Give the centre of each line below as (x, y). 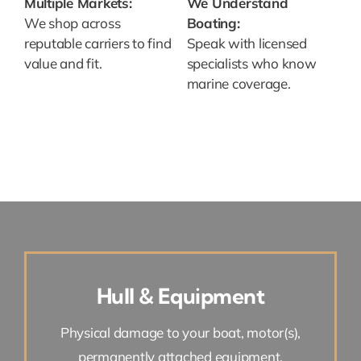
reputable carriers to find (98, 44)
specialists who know (251, 64)
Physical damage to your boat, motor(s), (180, 333)
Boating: (213, 23)
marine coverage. (239, 84)
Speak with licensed (247, 44)
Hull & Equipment (180, 297)
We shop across (72, 23)
